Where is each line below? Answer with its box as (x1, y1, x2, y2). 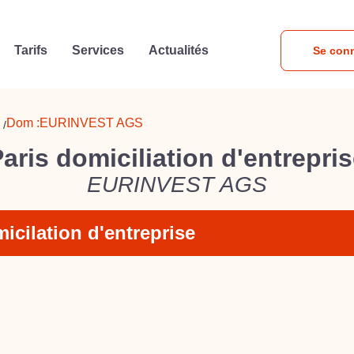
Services (72, 43, 125, 57)
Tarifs (13, 43, 47, 57)
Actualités (149, 43, 209, 57)
